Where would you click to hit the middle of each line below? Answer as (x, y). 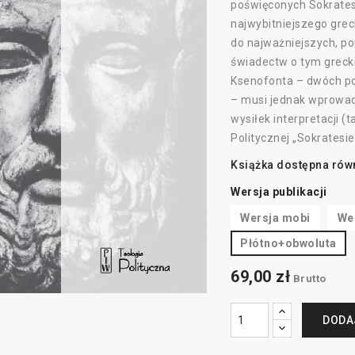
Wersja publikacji (279, 192)
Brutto (309, 279)
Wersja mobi (275, 218)
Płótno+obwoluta (288, 243)
